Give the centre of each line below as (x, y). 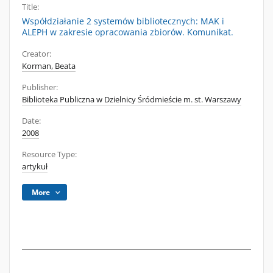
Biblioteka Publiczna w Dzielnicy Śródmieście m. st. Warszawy (132, 100)
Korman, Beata (49, 66)
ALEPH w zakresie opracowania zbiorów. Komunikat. (128, 32)
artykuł (35, 167)
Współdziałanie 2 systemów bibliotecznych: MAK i (123, 21)
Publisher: (40, 87)
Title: (30, 7)
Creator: (37, 54)
